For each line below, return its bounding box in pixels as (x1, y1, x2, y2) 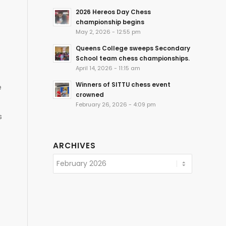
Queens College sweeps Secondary (76, 44, 191, 52)
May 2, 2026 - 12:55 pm (76, 28, 141, 36)
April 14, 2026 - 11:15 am (76, 65, 141, 72)
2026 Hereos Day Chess (76, 8, 151, 16)
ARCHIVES (53, 140, 96, 151)
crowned (76, 91, 104, 99)
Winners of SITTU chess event (76, 81, 171, 89)
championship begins (76, 18, 145, 26)
